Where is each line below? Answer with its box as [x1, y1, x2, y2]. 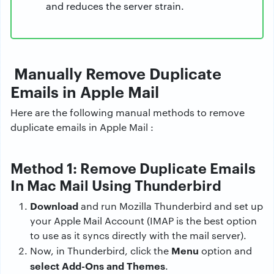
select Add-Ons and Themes [30, 259, 165, 273]
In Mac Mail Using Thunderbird [10, 175, 221, 195]
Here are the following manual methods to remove [10, 106, 245, 119]
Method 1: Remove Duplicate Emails [10, 158, 256, 178]
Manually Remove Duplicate [10, 62, 221, 84]
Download [30, 199, 78, 213]
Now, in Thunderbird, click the [30, 244, 169, 257]
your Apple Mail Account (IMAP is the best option [30, 214, 257, 228]
